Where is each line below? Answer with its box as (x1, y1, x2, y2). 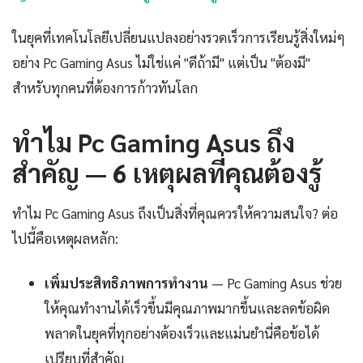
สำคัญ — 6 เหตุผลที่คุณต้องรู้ (12, 156, 322, 190)
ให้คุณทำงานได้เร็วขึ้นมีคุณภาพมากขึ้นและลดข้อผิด (45, 299, 330, 318)
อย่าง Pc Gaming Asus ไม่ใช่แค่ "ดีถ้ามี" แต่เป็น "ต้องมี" (12, 53, 310, 72)
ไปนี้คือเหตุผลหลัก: (12, 229, 118, 248)
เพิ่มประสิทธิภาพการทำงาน (45, 274, 208, 293)
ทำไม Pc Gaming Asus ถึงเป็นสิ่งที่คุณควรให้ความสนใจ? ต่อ (12, 204, 338, 223)
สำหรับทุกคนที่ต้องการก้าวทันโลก (12, 79, 198, 97)
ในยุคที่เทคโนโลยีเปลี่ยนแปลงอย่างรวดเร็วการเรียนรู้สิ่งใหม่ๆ (12, 28, 345, 47)
